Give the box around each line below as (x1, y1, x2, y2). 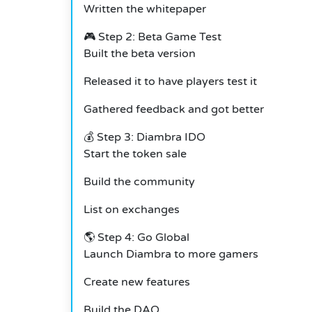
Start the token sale (84, 147, 187, 162)
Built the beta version (84, 47, 196, 61)
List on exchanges (84, 203, 180, 217)
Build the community (84, 175, 195, 189)
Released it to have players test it (84, 75, 257, 89)
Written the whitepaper (84, 2, 206, 17)
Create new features (84, 275, 190, 290)
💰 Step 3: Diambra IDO (84, 130, 205, 145)
